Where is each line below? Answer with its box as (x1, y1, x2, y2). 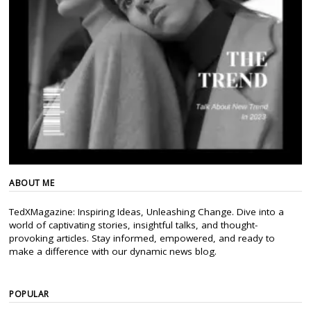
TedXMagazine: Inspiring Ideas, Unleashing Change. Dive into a (9, 205, 285, 219)
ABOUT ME (9, 177, 55, 190)
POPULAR (9, 288, 49, 301)
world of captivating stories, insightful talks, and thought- (9, 219, 258, 232)
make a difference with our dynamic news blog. (9, 245, 217, 258)
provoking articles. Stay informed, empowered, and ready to (9, 232, 276, 245)
